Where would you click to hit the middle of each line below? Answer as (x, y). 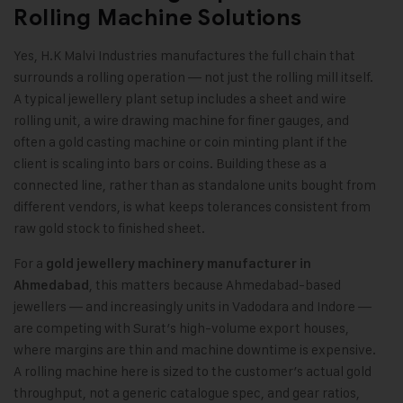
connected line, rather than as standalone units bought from (195, 185)
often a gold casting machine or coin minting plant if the (180, 142)
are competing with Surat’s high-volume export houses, (181, 328)
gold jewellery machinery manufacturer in (179, 264)
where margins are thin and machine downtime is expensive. (195, 350)
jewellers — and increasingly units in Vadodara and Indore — (193, 307)
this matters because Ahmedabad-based (217, 285)
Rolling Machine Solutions (158, 18)
